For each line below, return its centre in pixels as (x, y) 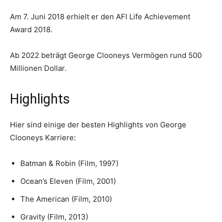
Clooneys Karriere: (43, 138)
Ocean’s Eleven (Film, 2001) (68, 181)
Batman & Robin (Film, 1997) (69, 163)
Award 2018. (31, 29)
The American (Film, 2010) (66, 199)
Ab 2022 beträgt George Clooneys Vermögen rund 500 (106, 55)
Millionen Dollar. (38, 68)
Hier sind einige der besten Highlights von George (98, 125)
